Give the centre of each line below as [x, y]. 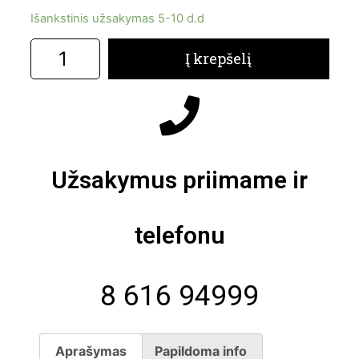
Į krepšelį [219, 59]
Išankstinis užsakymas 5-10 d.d [117, 18]
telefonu [179, 236]
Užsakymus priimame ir [179, 180]
